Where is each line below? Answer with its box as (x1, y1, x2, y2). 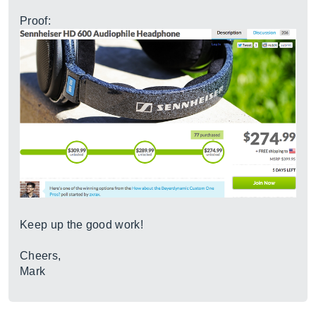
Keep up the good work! (20, 218, 144, 231)
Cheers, (20, 249, 61, 262)
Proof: (20, 15, 51, 27)
